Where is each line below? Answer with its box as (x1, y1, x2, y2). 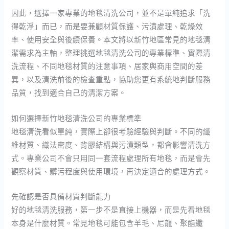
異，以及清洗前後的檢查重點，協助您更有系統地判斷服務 (11, 74, 211, 85)
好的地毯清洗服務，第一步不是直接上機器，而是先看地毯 (11, 204, 211, 215)
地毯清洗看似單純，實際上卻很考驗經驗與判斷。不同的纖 (11, 126, 211, 136)
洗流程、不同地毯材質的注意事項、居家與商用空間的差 (11, 61, 203, 72)
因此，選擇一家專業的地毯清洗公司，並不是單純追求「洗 (11, 8, 211, 18)
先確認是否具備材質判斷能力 (11, 191, 111, 201)
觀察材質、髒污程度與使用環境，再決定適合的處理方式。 (11, 166, 211, 176)
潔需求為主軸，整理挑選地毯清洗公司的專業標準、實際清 (11, 48, 211, 58)
